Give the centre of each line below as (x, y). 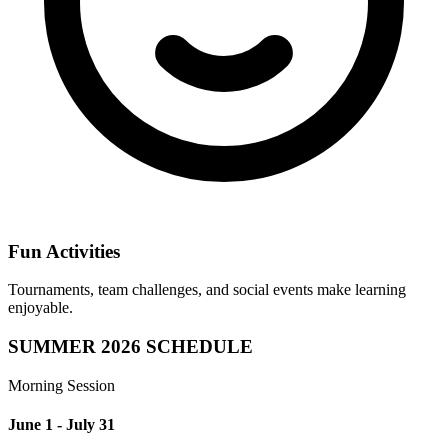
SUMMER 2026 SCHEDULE (130, 347)
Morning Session (61, 385)
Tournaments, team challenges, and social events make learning (207, 290)
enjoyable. (40, 308)
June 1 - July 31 (61, 425)
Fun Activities (64, 251)
